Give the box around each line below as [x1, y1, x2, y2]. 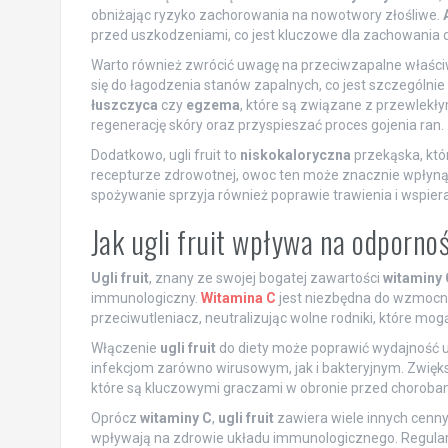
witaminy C [139, 410, 212, 427]
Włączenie [90, 340, 160, 357]
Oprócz [90, 410, 140, 427]
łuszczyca [90, 97, 158, 114]
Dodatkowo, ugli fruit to [90, 147, 240, 164]
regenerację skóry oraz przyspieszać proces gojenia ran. [90, 117, 444, 134]
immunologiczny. [90, 290, 201, 307]
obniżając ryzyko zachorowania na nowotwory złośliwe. [90, 7, 443, 24]
